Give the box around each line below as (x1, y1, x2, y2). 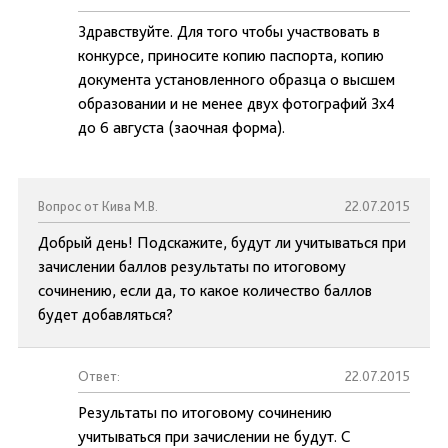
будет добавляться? (38, 305, 173, 324)
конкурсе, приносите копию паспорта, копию (78, 46, 384, 65)
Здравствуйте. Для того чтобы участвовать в (78, 22, 380, 41)
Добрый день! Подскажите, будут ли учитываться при (38, 233, 406, 252)
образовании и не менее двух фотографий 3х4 (78, 94, 395, 113)
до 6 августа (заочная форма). (78, 118, 285, 137)
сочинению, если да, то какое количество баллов (38, 281, 372, 300)
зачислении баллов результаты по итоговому (38, 257, 346, 276)
